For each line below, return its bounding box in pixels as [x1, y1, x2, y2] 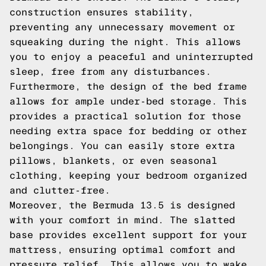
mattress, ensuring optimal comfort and [9, 245, 235, 255]
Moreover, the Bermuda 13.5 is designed [9, 200, 235, 210]
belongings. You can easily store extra [9, 141, 235, 151]
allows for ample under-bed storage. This [9, 96, 247, 106]
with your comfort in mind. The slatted [9, 215, 235, 225]
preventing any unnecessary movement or [9, 22, 235, 32]
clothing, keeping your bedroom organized [9, 170, 247, 180]
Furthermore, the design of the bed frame [9, 81, 247, 91]
